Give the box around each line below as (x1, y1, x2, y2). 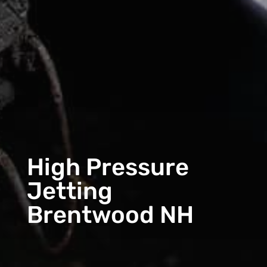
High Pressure (26, 153, 189, 181)
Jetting (26, 176, 113, 205)
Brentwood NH (26, 200, 194, 229)
